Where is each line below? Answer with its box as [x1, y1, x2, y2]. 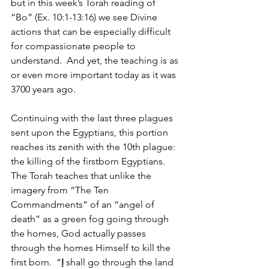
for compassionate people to [11, 40, 138, 52]
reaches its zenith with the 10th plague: [11, 141, 180, 153]
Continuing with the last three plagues [11, 112, 175, 124]
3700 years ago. [11, 83, 76, 95]
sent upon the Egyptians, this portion [11, 127, 171, 138]
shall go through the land [64, 256, 176, 268]
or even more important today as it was [11, 69, 178, 80]
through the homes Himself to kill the [11, 242, 173, 253]
